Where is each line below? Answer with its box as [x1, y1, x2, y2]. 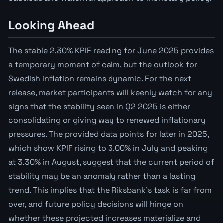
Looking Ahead [8, 17, 94, 33]
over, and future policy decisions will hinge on [8, 198, 183, 209]
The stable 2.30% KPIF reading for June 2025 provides [8, 45, 214, 56]
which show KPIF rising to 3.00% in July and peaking [8, 142, 208, 153]
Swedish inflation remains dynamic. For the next [8, 73, 191, 84]
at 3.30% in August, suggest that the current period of [8, 156, 214, 167]
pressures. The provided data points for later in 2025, [8, 128, 209, 139]
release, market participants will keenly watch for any [8, 87, 212, 98]
